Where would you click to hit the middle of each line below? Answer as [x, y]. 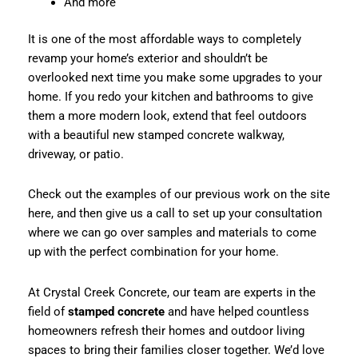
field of [48, 311]
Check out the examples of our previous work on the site [179, 195]
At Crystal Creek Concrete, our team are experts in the [171, 292]
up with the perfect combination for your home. [153, 252]
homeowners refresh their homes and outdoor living [166, 330]
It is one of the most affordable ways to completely [164, 40]
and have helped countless [237, 311]
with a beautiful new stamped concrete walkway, [156, 135]
